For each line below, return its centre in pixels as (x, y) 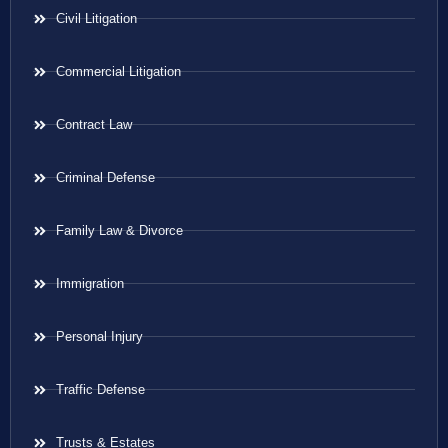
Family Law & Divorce (119, 230)
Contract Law (93, 124)
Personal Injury (99, 336)
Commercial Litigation (118, 71)
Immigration (89, 283)
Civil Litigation (96, 18)
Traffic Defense (100, 389)
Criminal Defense (105, 177)
